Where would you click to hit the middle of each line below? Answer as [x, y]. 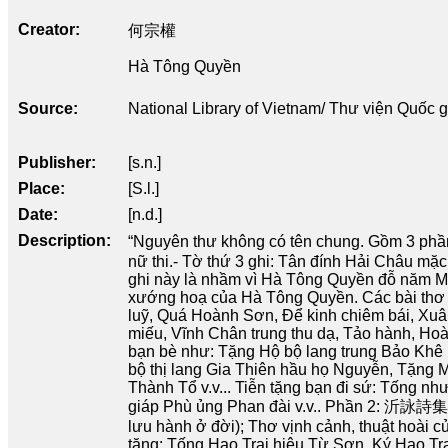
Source [45, 108]
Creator [46, 29]
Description [62, 240]
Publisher [54, 162]
